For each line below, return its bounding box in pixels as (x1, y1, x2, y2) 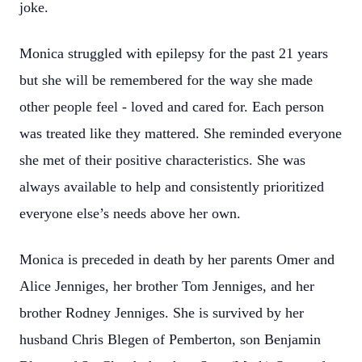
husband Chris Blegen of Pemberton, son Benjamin (19, 331, 321, 347)
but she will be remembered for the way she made (19, 72, 313, 88)
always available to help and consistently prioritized (19, 179, 324, 195)
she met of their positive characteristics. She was (19, 152, 305, 168)
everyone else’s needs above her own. (19, 205, 241, 221)
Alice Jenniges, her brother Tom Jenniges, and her (19, 278, 314, 294)
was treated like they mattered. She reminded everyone (19, 125, 342, 141)
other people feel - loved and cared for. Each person (19, 99, 324, 115)
